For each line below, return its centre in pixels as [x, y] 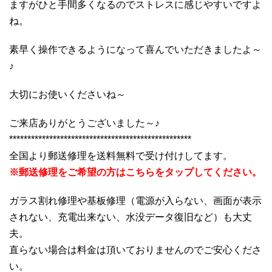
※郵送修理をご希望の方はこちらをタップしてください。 [135, 172]
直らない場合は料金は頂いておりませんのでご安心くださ [135, 250]
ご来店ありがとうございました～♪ [84, 123]
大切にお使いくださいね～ [67, 94]
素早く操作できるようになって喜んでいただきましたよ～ [135, 49]
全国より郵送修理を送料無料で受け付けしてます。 [121, 155]
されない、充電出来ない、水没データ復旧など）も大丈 [131, 217]
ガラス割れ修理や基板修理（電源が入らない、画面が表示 [135, 200]
